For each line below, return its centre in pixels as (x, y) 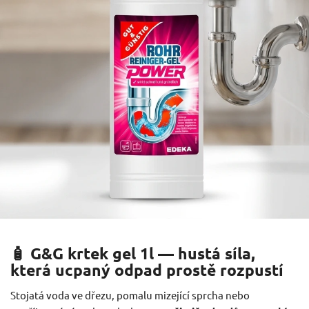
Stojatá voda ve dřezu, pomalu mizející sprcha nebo (130, 295)
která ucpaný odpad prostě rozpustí (147, 270)
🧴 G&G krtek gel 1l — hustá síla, (133, 253)
